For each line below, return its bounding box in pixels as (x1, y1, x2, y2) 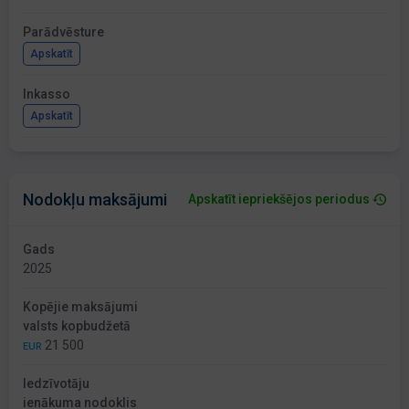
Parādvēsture (23, 25, 104, 40)
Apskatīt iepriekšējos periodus (188, 192, 370, 207)
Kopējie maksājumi (23, 299, 138, 315)
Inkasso (23, 87, 70, 102)
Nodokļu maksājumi (23, 190, 167, 210)
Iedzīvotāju (23, 376, 89, 392)
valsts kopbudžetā (23, 319, 131, 334)
